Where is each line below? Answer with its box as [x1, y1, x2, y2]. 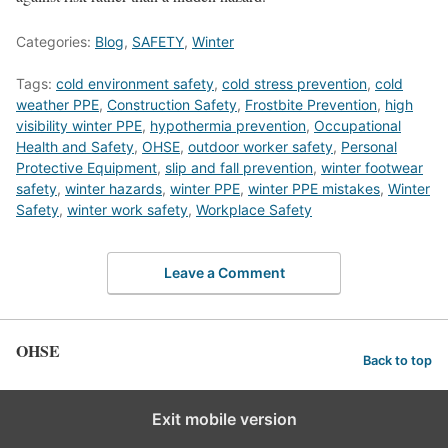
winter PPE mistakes [248, 180, 380, 198]
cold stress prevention [222, 75, 367, 93]
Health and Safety [16, 138, 134, 156]
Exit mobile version [151, 408, 297, 429]
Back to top [363, 353, 432, 369]
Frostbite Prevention [245, 96, 377, 114]
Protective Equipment [16, 159, 157, 177]
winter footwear [321, 159, 423, 177]
